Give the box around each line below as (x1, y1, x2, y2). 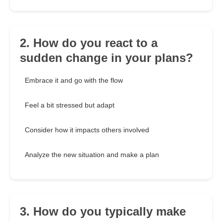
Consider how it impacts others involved (25, 126, 149, 134)
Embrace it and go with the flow (25, 76, 123, 85)
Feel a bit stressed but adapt (25, 101, 114, 110)
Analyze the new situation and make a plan (25, 151, 159, 159)
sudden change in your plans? (20, 51, 193, 65)
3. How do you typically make (20, 205, 186, 219)
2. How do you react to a (20, 36, 158, 50)
